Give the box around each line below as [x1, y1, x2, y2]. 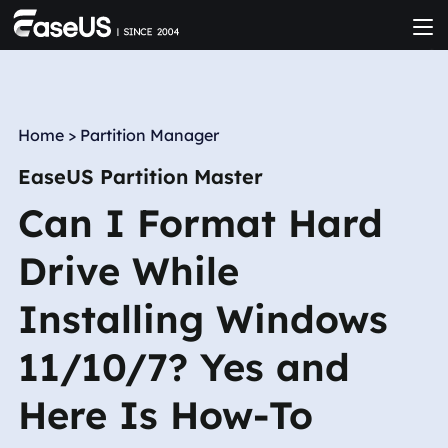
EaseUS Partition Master [17, 164, 263, 189]
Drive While [17, 247, 239, 295]
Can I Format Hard [17, 199, 383, 247]
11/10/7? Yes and [17, 343, 350, 391]
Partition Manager [79, 125, 219, 145]
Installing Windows [17, 295, 388, 343]
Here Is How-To [17, 391, 313, 439]
